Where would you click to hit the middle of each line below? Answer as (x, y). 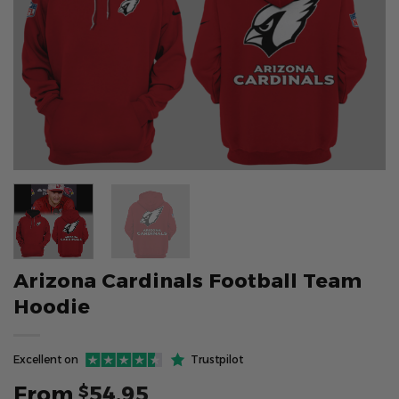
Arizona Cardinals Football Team (187, 280)
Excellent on (46, 360)
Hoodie (52, 306)
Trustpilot (217, 360)
